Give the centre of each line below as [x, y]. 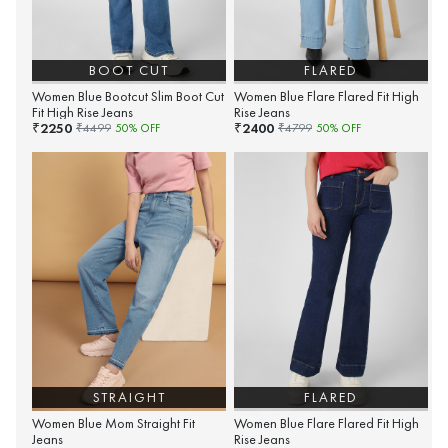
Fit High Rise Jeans [82, 113]
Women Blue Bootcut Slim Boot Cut [128, 97]
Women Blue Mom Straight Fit [113, 424]
